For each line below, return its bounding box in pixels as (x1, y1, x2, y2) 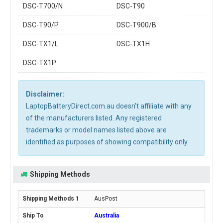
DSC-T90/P (23, 21, 59, 29)
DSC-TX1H (116, 40, 150, 48)
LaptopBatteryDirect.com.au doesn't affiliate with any (26, 102, 192, 110)
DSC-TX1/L (23, 40, 58, 48)
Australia (94, 212, 119, 219)
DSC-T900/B (116, 21, 156, 29)
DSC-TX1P (23, 59, 56, 67)
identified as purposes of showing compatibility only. (26, 138, 189, 146)
